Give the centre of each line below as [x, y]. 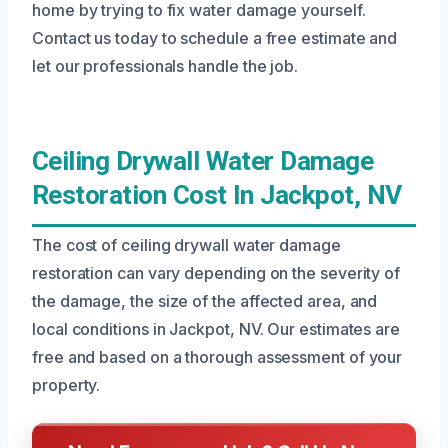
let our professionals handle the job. [165, 65]
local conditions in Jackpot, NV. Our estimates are [216, 328]
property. [66, 384]
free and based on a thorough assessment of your [217, 356]
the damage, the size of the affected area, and [205, 300]
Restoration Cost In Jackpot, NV [217, 194]
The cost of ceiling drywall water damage [186, 244]
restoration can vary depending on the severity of [216, 272]
